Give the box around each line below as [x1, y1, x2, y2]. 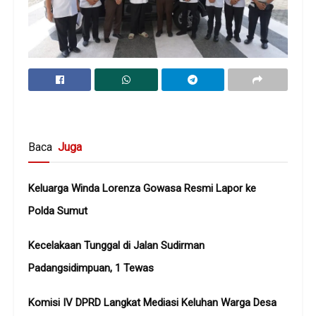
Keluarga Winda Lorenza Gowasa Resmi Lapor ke [28, 181, 256, 195]
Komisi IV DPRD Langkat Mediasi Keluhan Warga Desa [28, 296, 276, 309]
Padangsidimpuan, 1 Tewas [28, 261, 154, 274]
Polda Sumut [28, 204, 87, 217]
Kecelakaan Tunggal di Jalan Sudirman [28, 238, 205, 252]
